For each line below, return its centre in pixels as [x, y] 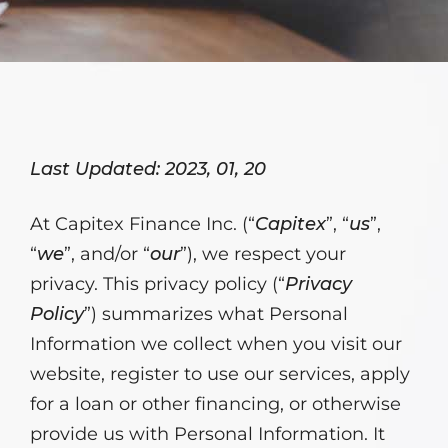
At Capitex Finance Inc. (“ [142, 224]
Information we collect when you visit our [216, 344]
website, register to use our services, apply [220, 374]
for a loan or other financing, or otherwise [215, 404]
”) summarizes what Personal [216, 314]
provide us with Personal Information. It [207, 434]
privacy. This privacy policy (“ [157, 284]
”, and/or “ [107, 254]
